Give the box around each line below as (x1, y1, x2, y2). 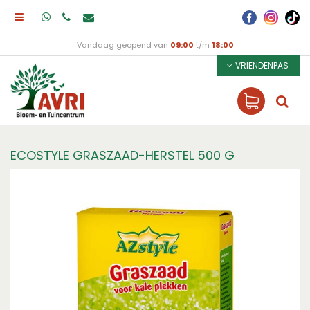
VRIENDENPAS (235, 60, 289, 71)
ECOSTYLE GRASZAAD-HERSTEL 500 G (10, 147, 235, 164)
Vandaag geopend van (76, 39, 170, 51)
